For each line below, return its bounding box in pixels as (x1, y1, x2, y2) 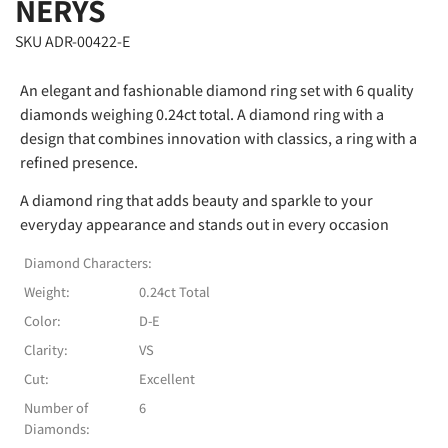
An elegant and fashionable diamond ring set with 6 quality (20, 80, 414, 101)
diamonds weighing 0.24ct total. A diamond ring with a (20, 104, 384, 125)
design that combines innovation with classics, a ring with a (20, 128, 417, 149)
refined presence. (20, 152, 138, 173)
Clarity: (24, 339, 68, 359)
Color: (24, 310, 61, 330)
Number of (24, 397, 88, 417)
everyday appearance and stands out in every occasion (20, 214, 389, 236)
